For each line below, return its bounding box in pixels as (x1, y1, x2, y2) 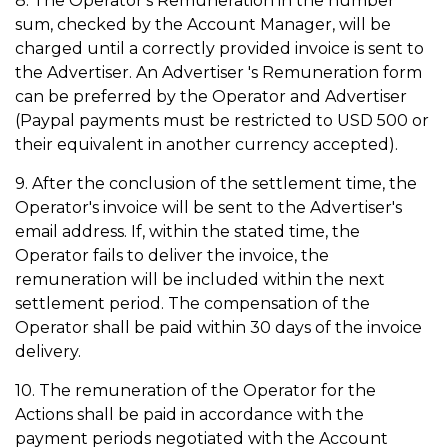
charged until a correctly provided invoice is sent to (15, 39, 424, 58)
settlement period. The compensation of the (15, 294, 370, 313)
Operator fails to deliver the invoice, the (15, 246, 329, 265)
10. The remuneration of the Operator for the (15, 381, 376, 400)
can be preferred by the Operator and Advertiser (15, 87, 407, 106)
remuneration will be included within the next (15, 270, 385, 289)
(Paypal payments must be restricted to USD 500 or (15, 111, 429, 130)
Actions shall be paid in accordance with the (15, 405, 364, 424)
